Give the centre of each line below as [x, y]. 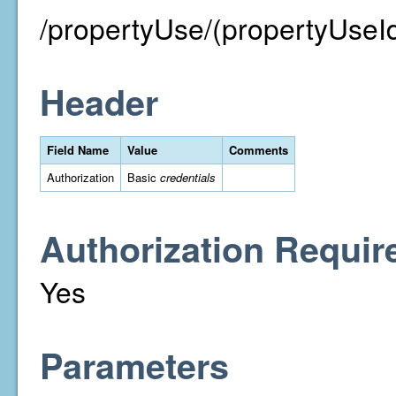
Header [99, 102]
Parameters [134, 365]
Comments [259, 150]
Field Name [78, 150]
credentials [188, 177]
